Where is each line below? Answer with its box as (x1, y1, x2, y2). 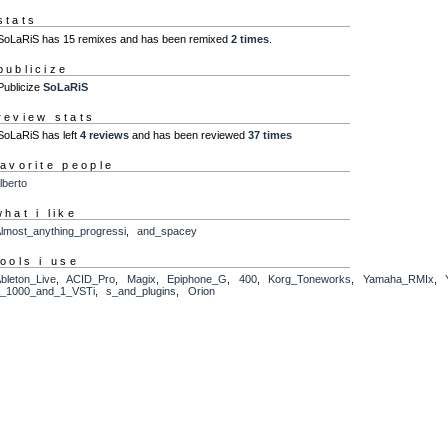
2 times (230, 32, 269, 45)
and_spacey (137, 225, 198, 238)
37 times (247, 129, 292, 142)
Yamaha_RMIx (362, 273, 434, 286)
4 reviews (79, 129, 129, 142)
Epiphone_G (167, 273, 228, 286)
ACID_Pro (66, 273, 116, 286)
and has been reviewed (128, 129, 248, 142)
